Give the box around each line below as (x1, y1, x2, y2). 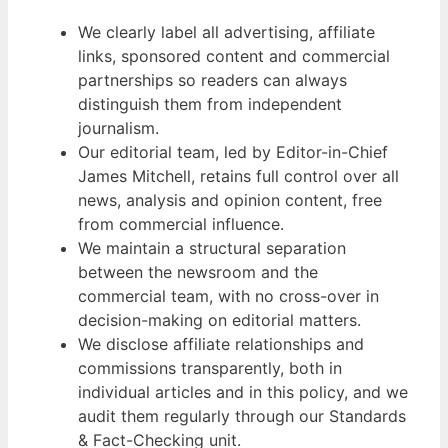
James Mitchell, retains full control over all (78, 166, 399, 187)
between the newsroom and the (78, 262, 318, 283)
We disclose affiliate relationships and (78, 334, 364, 355)
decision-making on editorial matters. (78, 310, 361, 331)
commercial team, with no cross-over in (78, 286, 379, 307)
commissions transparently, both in (78, 358, 342, 379)
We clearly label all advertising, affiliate (78, 22, 375, 43)
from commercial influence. (78, 214, 284, 235)
